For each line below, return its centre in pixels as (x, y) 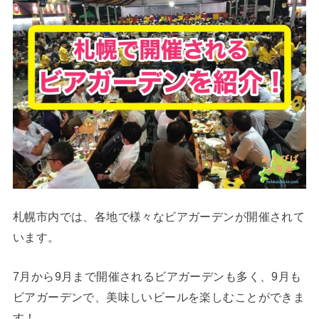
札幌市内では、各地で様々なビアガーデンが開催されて (159, 216)
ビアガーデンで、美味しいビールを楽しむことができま (159, 297)
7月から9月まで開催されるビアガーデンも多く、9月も (157, 276)
